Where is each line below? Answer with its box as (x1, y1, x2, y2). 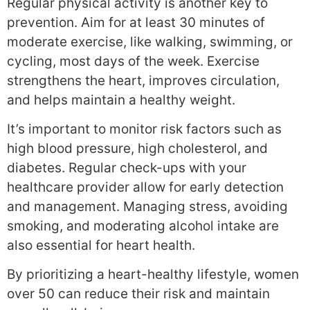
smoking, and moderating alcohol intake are (7, 217, 279, 234)
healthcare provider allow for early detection (7, 179, 284, 195)
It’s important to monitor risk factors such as (7, 120, 282, 137)
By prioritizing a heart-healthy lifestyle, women (7, 266, 299, 283)
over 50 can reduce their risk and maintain (7, 286, 270, 302)
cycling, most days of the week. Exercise (7, 53, 259, 69)
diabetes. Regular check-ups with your (7, 159, 246, 176)
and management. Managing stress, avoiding (7, 198, 288, 215)
